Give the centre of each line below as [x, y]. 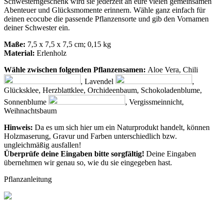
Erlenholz [51, 53]
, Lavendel [98, 81]
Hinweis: [19, 127]
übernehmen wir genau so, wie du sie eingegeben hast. [88, 162]
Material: [19, 53]
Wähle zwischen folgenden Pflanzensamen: [76, 69]
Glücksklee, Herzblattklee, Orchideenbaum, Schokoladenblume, [103, 90]
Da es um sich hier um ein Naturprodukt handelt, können [122, 127]
